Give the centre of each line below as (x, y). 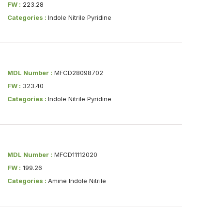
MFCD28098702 (77, 73)
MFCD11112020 (75, 154)
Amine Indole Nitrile (77, 180)
